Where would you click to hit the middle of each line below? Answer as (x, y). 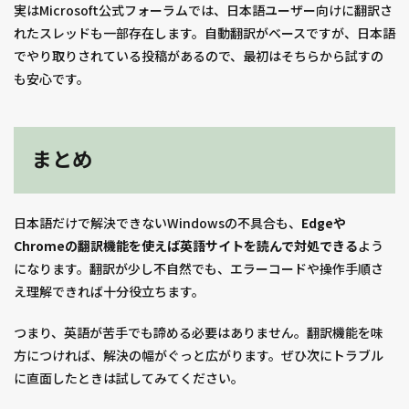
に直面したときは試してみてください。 (129, 378)
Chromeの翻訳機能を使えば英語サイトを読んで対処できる (186, 246)
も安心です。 (52, 79)
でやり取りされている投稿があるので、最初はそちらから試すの (199, 56)
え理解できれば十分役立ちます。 (109, 292)
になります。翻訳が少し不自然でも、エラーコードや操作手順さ (199, 269)
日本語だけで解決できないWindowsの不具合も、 (157, 223)
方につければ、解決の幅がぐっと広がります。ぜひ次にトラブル (199, 356)
